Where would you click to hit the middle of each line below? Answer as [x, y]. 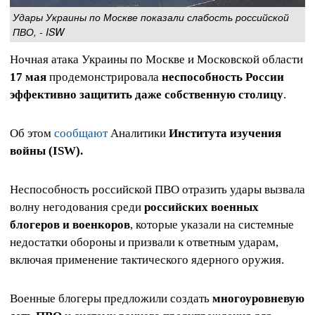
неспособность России [223, 77]
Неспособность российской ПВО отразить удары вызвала [157, 189]
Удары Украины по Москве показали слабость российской [151, 17]
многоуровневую [258, 299]
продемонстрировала [104, 77]
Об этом [32, 133]
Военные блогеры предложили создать [111, 299]
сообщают [81, 133]
